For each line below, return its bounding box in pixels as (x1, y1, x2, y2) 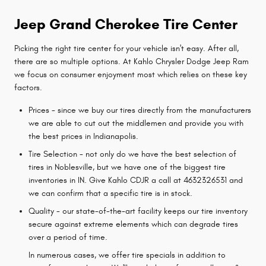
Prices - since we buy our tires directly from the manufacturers (28, 104, 251, 115)
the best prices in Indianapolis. (28, 131, 138, 141)
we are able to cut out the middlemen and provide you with (28, 118, 243, 128)
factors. (14, 82, 42, 93)
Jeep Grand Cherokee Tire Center (14, 15, 237, 33)
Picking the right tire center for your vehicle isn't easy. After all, (14, 43, 239, 53)
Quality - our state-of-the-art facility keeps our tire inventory (28, 205, 248, 216)
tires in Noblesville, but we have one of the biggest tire (28, 161, 226, 172)
